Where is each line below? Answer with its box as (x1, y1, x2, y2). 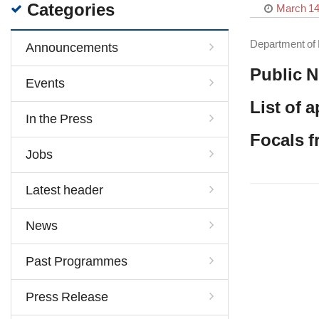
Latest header (26, 183, 103, 197)
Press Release (26, 290, 108, 304)
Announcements (26, 41, 118, 55)
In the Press (26, 112, 93, 126)
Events (26, 76, 65, 90)
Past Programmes (26, 254, 127, 268)
